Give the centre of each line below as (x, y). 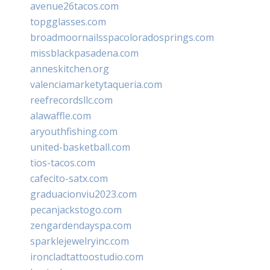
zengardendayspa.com (81, 225)
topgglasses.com (68, 21)
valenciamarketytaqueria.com (96, 84)
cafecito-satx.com (69, 178)
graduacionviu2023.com (83, 194)
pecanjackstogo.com (76, 209)
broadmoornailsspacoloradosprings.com (122, 37)
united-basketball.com (80, 147)
